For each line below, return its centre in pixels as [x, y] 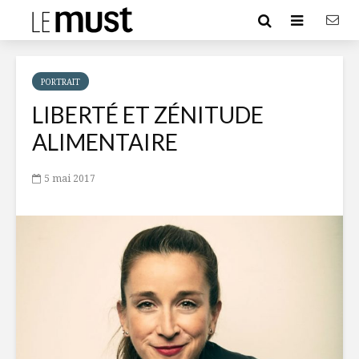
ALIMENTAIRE [105, 142]
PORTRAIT [61, 82]
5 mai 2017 [70, 178]
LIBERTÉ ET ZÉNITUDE [148, 115]
